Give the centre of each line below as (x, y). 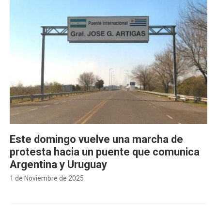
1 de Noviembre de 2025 (47, 178)
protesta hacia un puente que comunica (105, 152)
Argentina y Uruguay (58, 164)
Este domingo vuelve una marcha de (96, 139)
